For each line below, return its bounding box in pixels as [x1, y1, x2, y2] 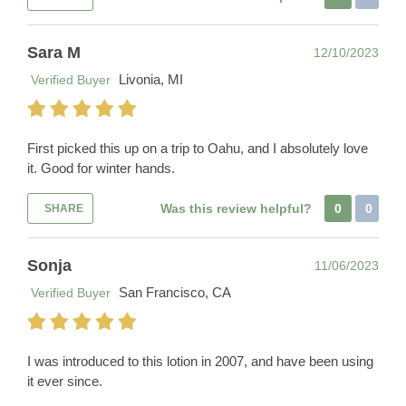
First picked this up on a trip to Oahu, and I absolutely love [27, 140, 368, 157]
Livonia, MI [119, 72, 183, 88]
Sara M [27, 43, 81, 63]
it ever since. [27, 373, 102, 390]
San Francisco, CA [119, 285, 231, 301]
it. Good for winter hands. [27, 160, 175, 177]
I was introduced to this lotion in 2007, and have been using [27, 353, 373, 370]
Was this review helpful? [160, 201, 315, 217]
